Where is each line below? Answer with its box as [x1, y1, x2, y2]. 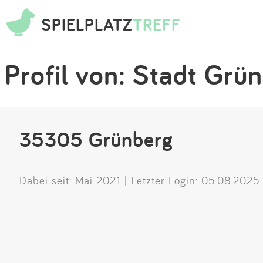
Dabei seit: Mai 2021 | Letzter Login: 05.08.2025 [19, 173, 260, 187]
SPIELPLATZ [41, 13, 133, 35]
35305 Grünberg [19, 125, 173, 153]
